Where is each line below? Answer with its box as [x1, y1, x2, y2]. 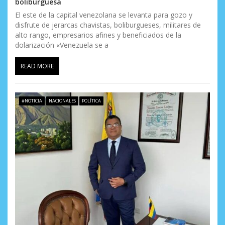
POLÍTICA [82, 97, 101, 104]
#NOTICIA [21, 97, 42, 104]
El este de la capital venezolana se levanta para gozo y [15, 10, 192, 20]
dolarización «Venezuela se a [15, 40, 108, 50]
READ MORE [21, 62, 54, 71]
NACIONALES [48, 97, 76, 104]
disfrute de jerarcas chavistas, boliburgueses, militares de [15, 20, 201, 30]
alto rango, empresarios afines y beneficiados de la [15, 30, 181, 40]
